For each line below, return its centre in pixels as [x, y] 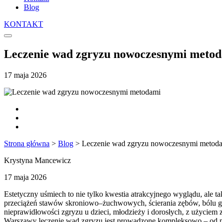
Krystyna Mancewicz [37, 160]
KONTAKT [24, 24]
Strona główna [27, 143]
